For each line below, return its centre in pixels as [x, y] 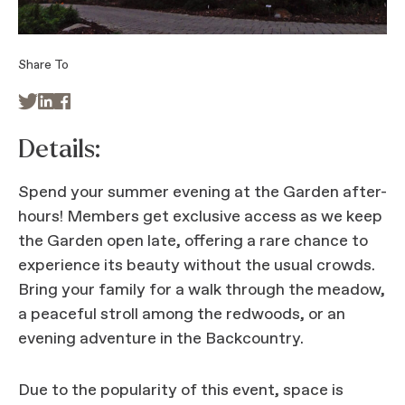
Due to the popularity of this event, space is [181, 391]
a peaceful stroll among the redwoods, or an [182, 315]
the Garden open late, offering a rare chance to [193, 241]
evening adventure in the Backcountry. [163, 339]
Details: [59, 149]
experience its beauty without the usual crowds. [197, 266]
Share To [43, 65]
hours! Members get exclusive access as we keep [200, 217]
